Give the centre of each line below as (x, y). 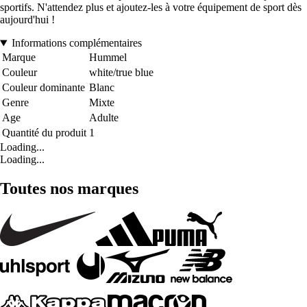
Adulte (104, 118)
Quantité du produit (44, 133)
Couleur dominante (44, 88)
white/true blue (121, 73)
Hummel (108, 58)
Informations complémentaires (76, 43)
